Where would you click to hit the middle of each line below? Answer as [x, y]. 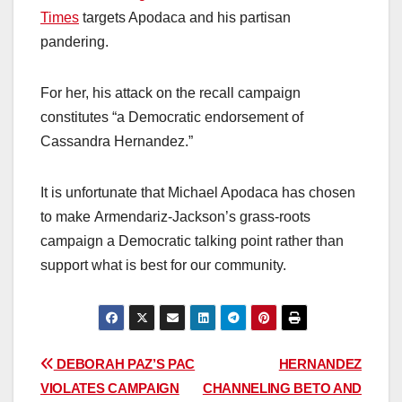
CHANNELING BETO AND [282, 388]
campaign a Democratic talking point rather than [192, 241]
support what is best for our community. [163, 266]
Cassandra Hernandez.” [117, 142]
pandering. [74, 42]
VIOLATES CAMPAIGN [110, 388]
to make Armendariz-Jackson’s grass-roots [175, 217]
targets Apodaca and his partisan [185, 18]
